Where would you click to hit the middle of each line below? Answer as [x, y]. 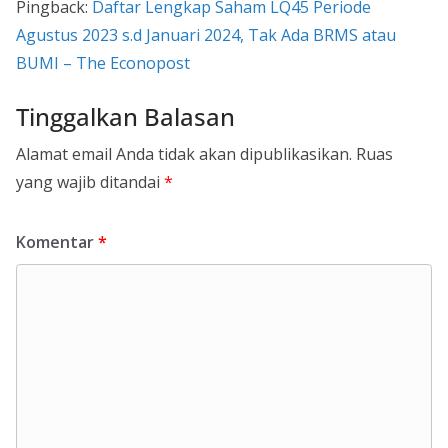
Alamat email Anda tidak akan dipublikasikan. [184, 153]
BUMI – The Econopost [103, 62]
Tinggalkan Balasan [125, 116]
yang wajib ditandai [90, 181]
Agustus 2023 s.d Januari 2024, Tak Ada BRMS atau [206, 34]
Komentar [57, 241]
